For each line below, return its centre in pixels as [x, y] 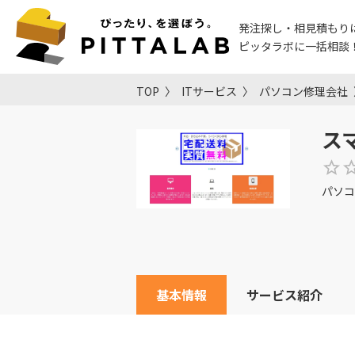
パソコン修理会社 [303, 92]
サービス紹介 [284, 295]
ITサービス [209, 92]
